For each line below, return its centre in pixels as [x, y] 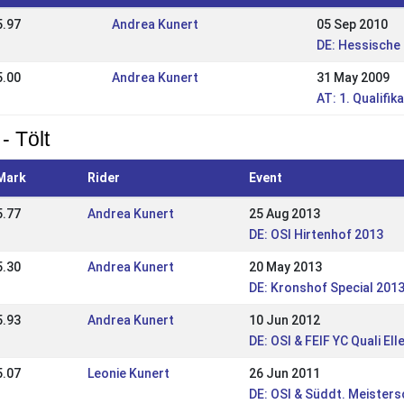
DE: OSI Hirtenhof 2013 [316, 234]
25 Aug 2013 [284, 214]
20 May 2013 [285, 267]
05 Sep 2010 [352, 24]
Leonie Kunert [128, 373]
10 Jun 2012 [284, 320]
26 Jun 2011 [284, 373]
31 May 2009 [353, 78]
